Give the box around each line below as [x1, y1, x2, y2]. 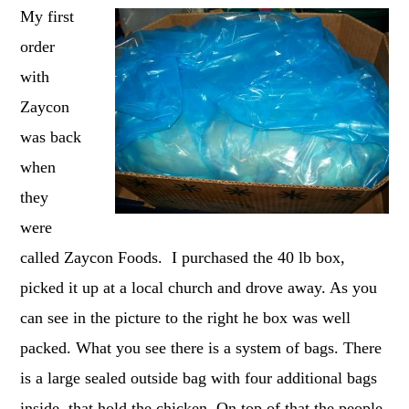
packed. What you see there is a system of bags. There [20, 338, 383, 357]
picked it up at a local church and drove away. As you [20, 278, 378, 297]
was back [20, 127, 82, 146]
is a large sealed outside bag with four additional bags [20, 368, 378, 387]
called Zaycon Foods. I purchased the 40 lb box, [20, 247, 346, 267]
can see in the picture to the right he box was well [20, 308, 351, 327]
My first [20, 6, 75, 26]
